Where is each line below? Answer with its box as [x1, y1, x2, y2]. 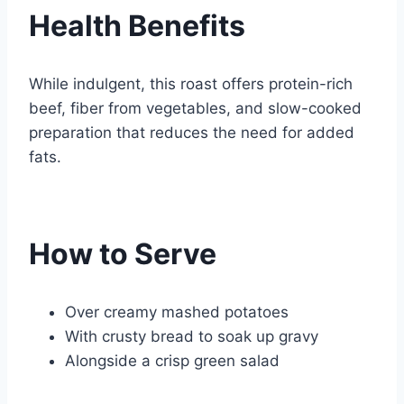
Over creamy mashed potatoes [65, 302, 289, 321]
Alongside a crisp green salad [65, 351, 280, 370]
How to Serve [29, 236, 216, 272]
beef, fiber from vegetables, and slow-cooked [29, 98, 362, 117]
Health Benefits [29, 8, 245, 44]
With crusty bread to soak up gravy [65, 326, 318, 345]
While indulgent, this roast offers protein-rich [29, 74, 353, 93]
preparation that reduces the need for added [29, 123, 354, 142]
